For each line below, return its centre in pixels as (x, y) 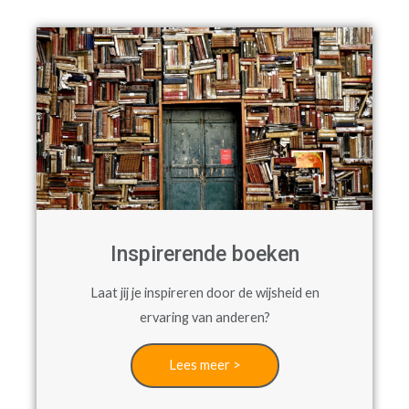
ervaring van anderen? (204, 317)
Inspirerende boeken (204, 254)
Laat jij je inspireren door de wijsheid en (204, 292)
